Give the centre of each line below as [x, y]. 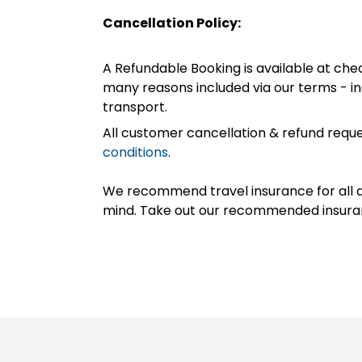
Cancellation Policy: [172, 23]
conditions [135, 152]
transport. [135, 107]
